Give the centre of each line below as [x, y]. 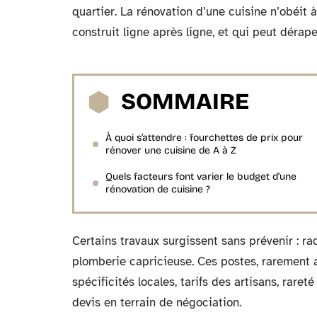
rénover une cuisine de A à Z [171, 150]
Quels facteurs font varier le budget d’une [201, 177]
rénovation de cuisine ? [158, 189]
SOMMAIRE [185, 102]
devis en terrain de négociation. [157, 302]
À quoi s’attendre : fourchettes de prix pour [204, 138]
